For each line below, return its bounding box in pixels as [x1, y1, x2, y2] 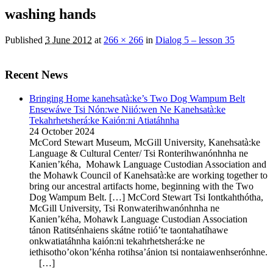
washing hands [5, 6, 96, 23]
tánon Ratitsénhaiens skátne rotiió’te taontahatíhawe [29, 224, 228, 235]
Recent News [5, 68, 68, 81]
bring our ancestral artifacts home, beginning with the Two [29, 180, 253, 191]
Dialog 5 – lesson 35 [155, 35, 235, 46]
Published [5, 35, 45, 46]
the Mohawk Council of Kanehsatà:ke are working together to [29, 169, 268, 180]
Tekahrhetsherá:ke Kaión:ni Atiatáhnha [29, 115, 179, 126]
